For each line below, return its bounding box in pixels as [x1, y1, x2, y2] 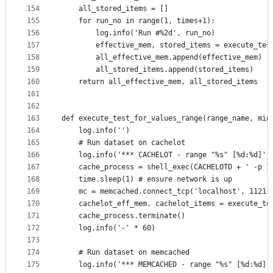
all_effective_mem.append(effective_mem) [62, 53, 262, 62]
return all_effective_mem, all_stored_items [62, 77, 258, 87]
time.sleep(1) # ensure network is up [62, 175, 232, 184]
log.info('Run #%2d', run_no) [62, 29, 215, 38]
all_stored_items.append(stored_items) [62, 65, 253, 74]
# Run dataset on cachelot [62, 138, 185, 147]
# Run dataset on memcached [62, 248, 190, 257]
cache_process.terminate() [62, 211, 185, 221]
